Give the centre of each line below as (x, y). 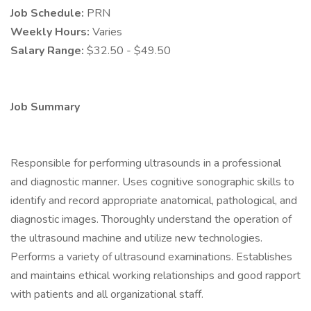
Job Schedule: (49, 13)
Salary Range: (49, 51)
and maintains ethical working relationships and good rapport (155, 276)
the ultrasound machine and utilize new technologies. (136, 238)
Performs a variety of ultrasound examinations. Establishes (151, 257)
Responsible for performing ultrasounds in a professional (146, 163)
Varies (107, 32)
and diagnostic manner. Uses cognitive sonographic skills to (152, 182)
